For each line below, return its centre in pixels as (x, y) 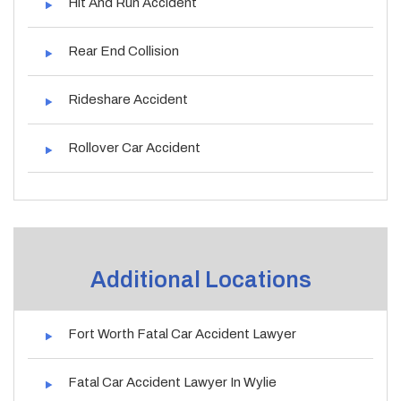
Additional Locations (200, 279)
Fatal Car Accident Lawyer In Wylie (172, 382)
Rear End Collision (124, 51)
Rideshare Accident (128, 99)
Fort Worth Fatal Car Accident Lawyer (182, 333)
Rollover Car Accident (134, 147)
